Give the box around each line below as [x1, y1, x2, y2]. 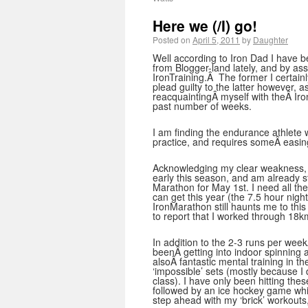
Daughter [253, 34, 288, 45]
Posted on [153, 34, 190, 45]
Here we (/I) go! [153, 15, 257, 36]
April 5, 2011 [192, 34, 240, 45]
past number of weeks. [153, 99, 252, 113]
